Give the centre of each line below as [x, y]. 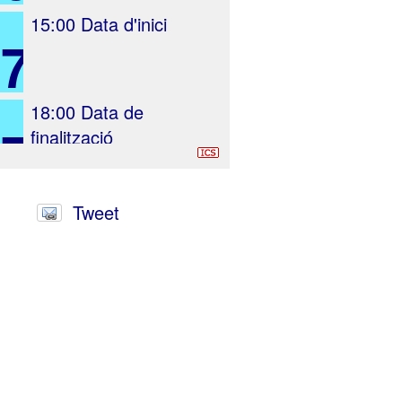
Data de [109, 112]
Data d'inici [121, 24]
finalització [72, 137]
